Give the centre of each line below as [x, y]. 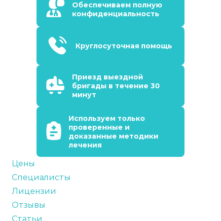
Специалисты [41, 177]
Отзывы [29, 205]
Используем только [107, 118]
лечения [85, 145]
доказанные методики [113, 136]
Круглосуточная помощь [124, 46]
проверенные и [99, 127]
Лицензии [34, 191]
